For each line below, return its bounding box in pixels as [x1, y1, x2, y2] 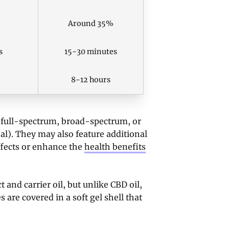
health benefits [84, 141, 146, 152]
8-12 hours [71, 75, 110, 84]
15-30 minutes [64, 47, 117, 56]
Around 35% [68, 18, 113, 28]
